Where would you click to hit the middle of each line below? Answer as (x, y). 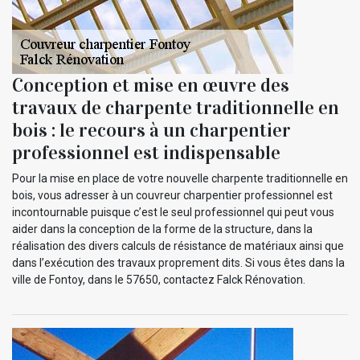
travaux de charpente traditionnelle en (176, 108)
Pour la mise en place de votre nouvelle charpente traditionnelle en (180, 179)
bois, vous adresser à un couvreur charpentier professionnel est (172, 196)
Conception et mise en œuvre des (151, 86)
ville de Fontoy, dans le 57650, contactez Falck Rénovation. (159, 280)
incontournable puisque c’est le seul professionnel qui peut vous (173, 213)
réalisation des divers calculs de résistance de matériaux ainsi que (178, 246)
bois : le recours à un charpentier (151, 131)
